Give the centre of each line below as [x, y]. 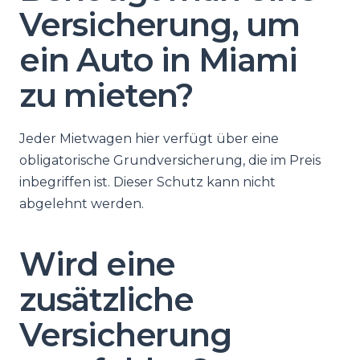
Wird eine [98, 264]
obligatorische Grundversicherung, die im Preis [170, 160]
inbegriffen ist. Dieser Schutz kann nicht [147, 182]
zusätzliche [106, 299]
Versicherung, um [160, 25]
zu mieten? [106, 95]
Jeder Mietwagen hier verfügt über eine [149, 139]
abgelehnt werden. [82, 204]
